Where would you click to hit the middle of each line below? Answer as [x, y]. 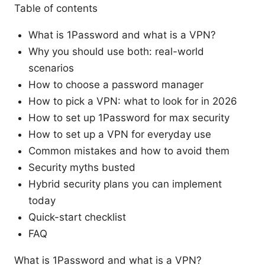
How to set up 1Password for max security [129, 117]
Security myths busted [82, 167]
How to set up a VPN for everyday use [120, 134]
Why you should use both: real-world [116, 51]
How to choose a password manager [116, 84]
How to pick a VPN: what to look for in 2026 [133, 101]
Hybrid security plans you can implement [125, 184]
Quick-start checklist [77, 217]
